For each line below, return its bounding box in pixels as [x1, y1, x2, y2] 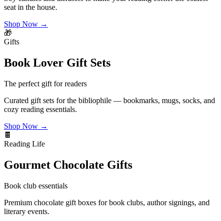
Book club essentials [4, 181, 68, 190]
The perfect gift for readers [4, 79, 87, 88]
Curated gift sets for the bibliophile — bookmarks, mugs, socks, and [4, 96, 215, 105]
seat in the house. [4, 2, 57, 11]
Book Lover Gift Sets [4, 56, 110, 69]
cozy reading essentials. [4, 105, 77, 113]
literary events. [4, 207, 49, 216]
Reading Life [4, 139, 45, 148]
